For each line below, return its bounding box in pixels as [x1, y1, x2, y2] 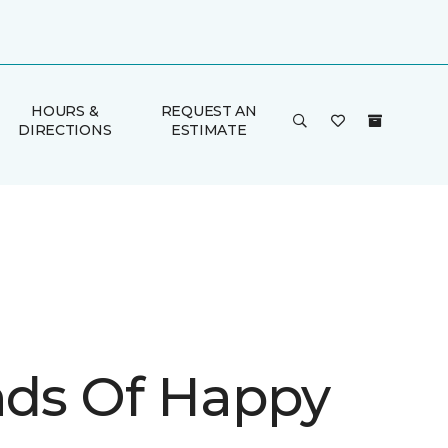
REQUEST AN [160, 102, 257, 120]
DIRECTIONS [18, 121, 112, 139]
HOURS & [31, 102, 99, 120]
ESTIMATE [170, 121, 247, 139]
